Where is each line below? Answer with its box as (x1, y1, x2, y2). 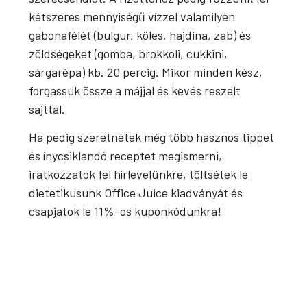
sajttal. (29, 101, 66, 116)
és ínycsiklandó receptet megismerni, (29, 148, 223, 164)
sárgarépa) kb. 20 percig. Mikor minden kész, (29, 64, 263, 79)
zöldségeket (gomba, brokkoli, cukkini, (29, 45, 228, 61)
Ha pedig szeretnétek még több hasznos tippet (29, 130, 275, 145)
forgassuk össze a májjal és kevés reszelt (29, 82, 241, 98)
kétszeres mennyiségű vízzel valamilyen (29, 8, 236, 24)
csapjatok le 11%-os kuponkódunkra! (29, 204, 222, 219)
